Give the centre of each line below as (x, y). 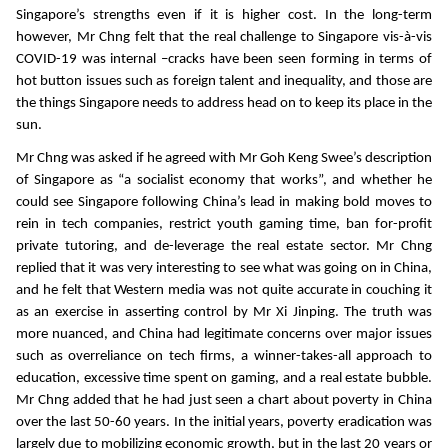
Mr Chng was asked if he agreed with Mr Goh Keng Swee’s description (224, 158)
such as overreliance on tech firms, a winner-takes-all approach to (224, 356)
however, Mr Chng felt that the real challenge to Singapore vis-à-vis (224, 38)
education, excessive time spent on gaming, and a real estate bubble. (224, 378)
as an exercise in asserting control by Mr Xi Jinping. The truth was (224, 312)
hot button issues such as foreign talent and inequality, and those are (224, 82)
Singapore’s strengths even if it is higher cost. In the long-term (224, 16)
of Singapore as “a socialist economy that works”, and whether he (224, 180)
